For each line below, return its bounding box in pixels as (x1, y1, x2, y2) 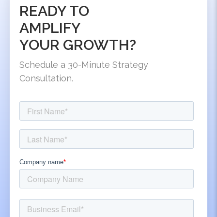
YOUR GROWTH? (19, 36, 136, 54)
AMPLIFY (19, 19, 81, 37)
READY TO (19, 2, 89, 20)
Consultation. (19, 73, 73, 84)
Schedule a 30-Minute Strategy (19, 60, 148, 70)
